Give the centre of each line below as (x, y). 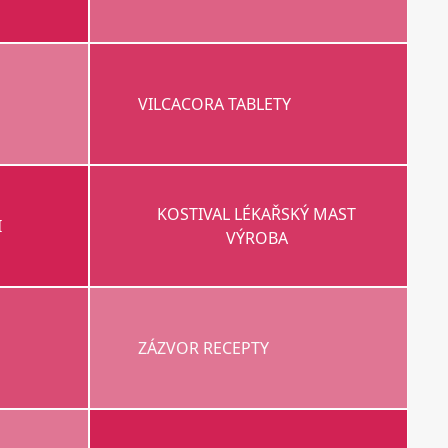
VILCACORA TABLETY (214, 104)
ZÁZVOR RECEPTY (203, 348)
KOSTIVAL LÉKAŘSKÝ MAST (257, 214)
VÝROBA (256, 238)
